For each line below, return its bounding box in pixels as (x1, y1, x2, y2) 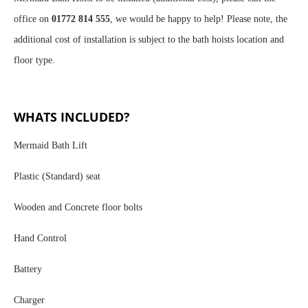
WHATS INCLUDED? (14, 109, 130, 126)
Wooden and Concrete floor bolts (14, 202, 142, 213)
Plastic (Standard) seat (14, 171, 100, 182)
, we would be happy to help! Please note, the (110, 14, 287, 25)
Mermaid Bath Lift (14, 140, 87, 151)
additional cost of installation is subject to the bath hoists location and (14, 34, 284, 45)
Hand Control (14, 233, 67, 244)
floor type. (14, 55, 58, 66)
